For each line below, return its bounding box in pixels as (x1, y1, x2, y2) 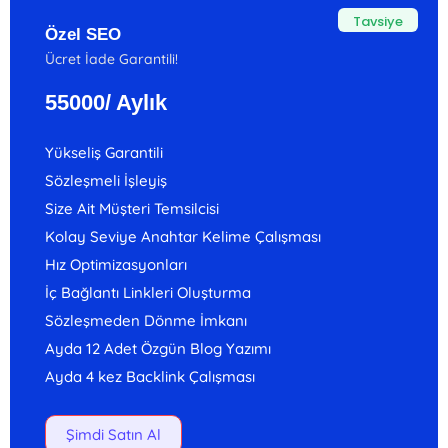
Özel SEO (45, 25, 121, 44)
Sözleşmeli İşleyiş (45, 171, 167, 190)
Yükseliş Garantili (45, 143, 163, 162)
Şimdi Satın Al (66, 425, 161, 444)
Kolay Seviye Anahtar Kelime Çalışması (45, 227, 321, 246)
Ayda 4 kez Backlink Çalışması (45, 367, 255, 386)
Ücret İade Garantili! (45, 50, 178, 68)
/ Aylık (105, 90, 167, 115)
